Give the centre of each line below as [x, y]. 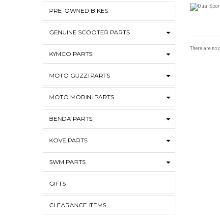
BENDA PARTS [71, 119]
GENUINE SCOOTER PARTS [89, 32]
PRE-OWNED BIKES [79, 11]
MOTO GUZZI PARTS [80, 76]
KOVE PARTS [68, 140]
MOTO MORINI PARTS [82, 97]
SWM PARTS [67, 162]
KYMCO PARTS [71, 54]
